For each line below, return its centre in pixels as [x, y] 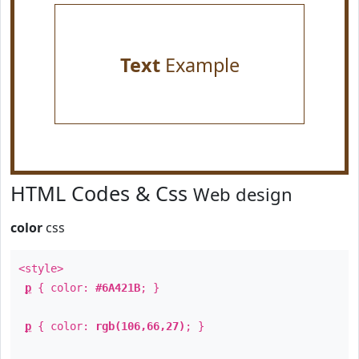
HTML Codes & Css [102, 193]
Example [200, 65]
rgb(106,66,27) [140, 326]
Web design [243, 194]
